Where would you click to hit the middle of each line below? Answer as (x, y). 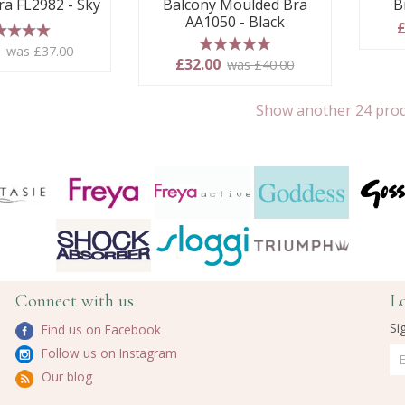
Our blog (65, 377)
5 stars (235, 62)
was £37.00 (40, 51)
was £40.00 (261, 65)
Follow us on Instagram (107, 353)
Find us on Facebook (99, 329)
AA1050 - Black (235, 22)
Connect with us (74, 300)
